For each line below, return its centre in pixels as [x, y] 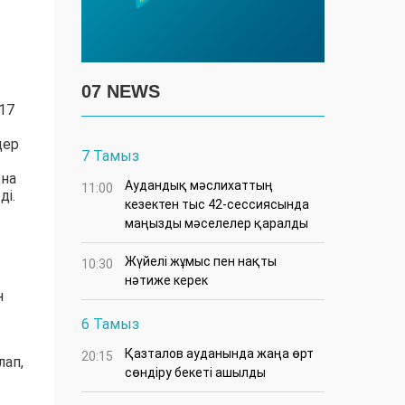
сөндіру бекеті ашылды [195, 373]
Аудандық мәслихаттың [199, 186]
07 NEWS [121, 92]
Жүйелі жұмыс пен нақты [201, 262]
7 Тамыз [110, 156]
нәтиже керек [166, 281]
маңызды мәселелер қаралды [217, 224]
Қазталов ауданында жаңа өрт [219, 354]
